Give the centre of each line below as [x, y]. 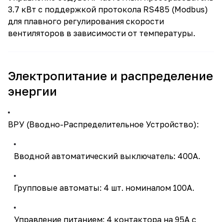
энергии [32, 91]
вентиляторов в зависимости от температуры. [102, 33]
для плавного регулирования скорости [86, 21]
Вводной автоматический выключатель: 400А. [107, 156]
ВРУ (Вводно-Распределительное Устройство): [103, 124]
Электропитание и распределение [111, 76]
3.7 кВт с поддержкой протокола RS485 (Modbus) [108, 9]
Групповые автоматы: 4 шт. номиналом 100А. [104, 188]
